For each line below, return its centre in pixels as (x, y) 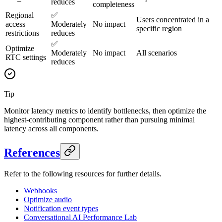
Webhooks (40, 191)
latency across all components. (51, 129)
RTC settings (26, 57)
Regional (20, 15)
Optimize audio (48, 200)
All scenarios (157, 53)
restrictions (22, 33)
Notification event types (61, 209)
